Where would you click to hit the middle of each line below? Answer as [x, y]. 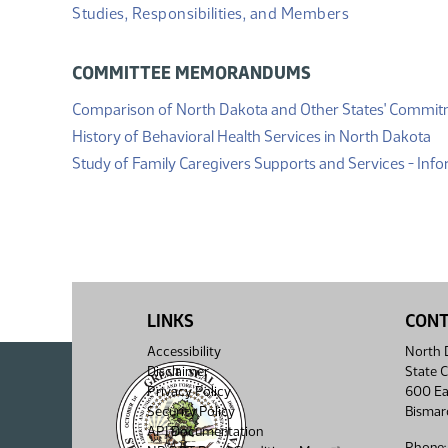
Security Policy [191, 411]
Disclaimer [178, 371]
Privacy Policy [189, 391]
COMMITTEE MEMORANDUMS [191, 73]
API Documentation [205, 431]
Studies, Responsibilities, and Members [210, 13]
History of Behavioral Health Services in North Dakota [251, 136]
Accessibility [184, 351]
